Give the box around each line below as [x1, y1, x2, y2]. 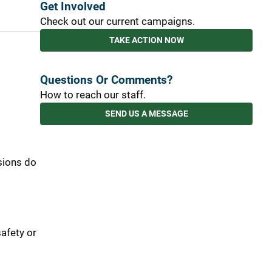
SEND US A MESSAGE [104, 108, 188, 118]
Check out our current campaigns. [40, 15, 195, 27]
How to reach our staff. [40, 88, 146, 101]
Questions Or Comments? [40, 73, 172, 87]
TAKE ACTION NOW [109, 35, 184, 45]
